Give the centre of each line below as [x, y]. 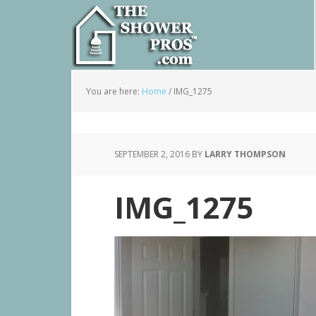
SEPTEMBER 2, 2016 [152, 154]
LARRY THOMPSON [245, 154]
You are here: [114, 91]
